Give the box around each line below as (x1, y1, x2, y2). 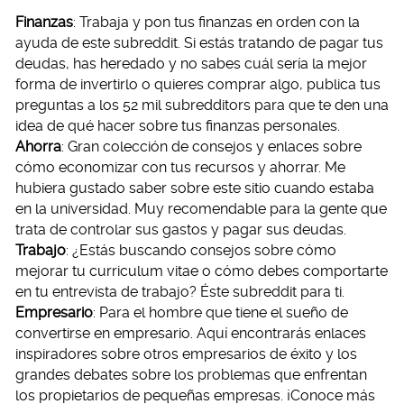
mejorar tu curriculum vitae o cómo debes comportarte (15, 262, 388, 280)
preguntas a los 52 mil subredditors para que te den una (15, 96, 389, 115)
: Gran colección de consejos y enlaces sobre (61, 138, 362, 156)
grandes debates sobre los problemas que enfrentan (15, 366, 367, 384)
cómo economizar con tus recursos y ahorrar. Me (15, 159, 345, 177)
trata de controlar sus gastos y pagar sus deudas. (15, 221, 346, 239)
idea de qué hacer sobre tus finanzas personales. (15, 117, 340, 135)
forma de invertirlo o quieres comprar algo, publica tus (15, 76, 381, 94)
